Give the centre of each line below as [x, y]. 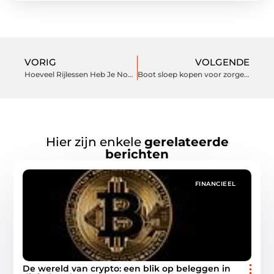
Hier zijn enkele [95, 142]
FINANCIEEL [215, 183]
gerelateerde [186, 142]
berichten [137, 154]
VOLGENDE [222, 62]
